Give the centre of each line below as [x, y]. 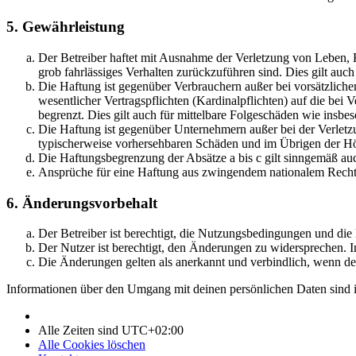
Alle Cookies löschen [92, 345]
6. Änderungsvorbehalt [82, 203]
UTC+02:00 [153, 331]
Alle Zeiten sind [80, 331]
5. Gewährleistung [66, 27]
